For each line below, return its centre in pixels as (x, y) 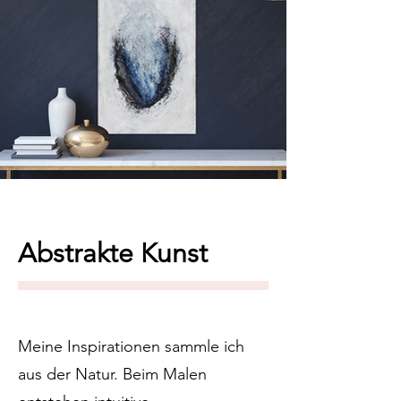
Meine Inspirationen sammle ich (131, 346)
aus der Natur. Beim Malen (112, 374)
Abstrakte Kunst (113, 253)
